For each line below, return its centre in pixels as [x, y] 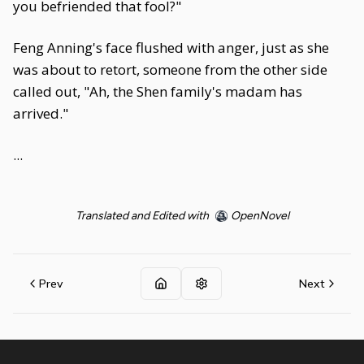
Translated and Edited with [142, 216]
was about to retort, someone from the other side [170, 69]
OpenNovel [260, 216]
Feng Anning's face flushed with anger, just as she [171, 48]
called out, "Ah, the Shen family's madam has [158, 91]
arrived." [41, 113]
